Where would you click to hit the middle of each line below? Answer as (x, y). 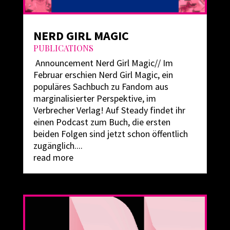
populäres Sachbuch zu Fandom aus (101, 86)
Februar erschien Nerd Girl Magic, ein (103, 74)
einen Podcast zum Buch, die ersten (102, 122)
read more (53, 157)
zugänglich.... (58, 145)
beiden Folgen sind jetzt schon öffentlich (110, 133)
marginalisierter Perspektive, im (94, 98)
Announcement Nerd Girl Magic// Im (103, 63)
